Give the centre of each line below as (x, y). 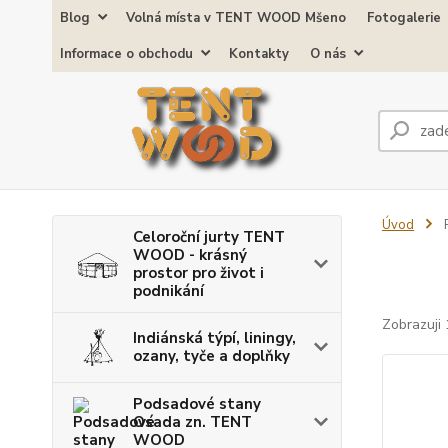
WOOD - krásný (190, 254)
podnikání (168, 290)
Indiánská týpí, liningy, (214, 338)
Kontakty (259, 54)
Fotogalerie (404, 18)
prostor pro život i (198, 272)
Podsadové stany (197, 403)
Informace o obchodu (126, 54)
